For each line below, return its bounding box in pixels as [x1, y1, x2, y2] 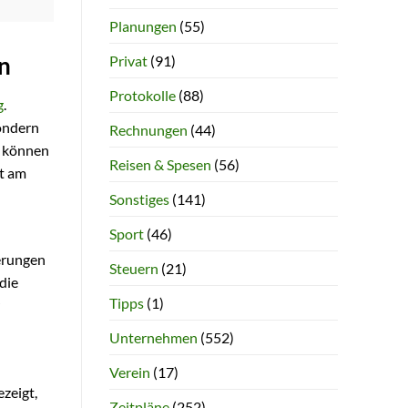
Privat [108, 51, 148, 69]
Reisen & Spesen [108, 155, 211, 173]
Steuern [108, 259, 158, 277]
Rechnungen [108, 120, 188, 138]
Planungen [108, 16, 177, 35]
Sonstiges [108, 189, 169, 208]
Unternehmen [108, 328, 198, 346]
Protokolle [108, 86, 176, 104]
